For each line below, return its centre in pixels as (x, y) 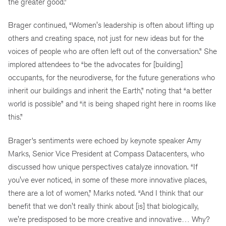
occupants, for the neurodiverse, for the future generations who (111, 78)
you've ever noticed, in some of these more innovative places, (107, 180)
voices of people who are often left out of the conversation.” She (112, 51)
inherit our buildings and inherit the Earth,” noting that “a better (110, 91)
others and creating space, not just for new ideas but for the (106, 38)
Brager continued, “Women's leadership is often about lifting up (111, 25)
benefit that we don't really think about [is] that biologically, (103, 206)
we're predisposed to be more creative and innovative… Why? (109, 219)
